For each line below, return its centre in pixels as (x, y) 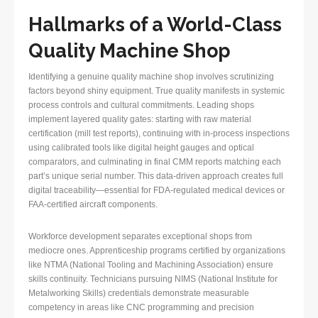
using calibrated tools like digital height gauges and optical (141, 148)
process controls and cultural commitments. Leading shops (141, 105)
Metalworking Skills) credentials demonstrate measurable (139, 294)
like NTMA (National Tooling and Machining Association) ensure (151, 265)
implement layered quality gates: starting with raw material (140, 120)
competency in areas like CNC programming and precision (141, 308)
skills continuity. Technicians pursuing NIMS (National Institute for (153, 279)
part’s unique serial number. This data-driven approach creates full (156, 176)
